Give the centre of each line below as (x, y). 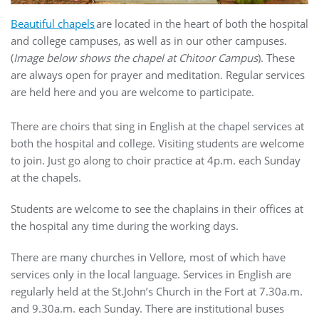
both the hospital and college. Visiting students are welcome (157, 143)
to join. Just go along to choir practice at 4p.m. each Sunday (156, 160)
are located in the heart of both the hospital (202, 23)
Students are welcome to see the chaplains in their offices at (157, 208)
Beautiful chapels (53, 23)
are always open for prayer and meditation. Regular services (158, 74)
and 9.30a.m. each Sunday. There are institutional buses (147, 308)
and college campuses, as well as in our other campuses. (149, 40)
